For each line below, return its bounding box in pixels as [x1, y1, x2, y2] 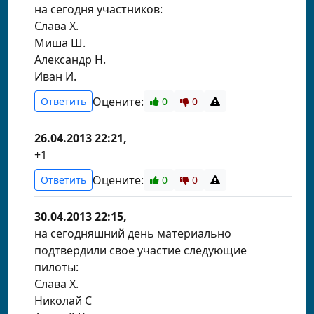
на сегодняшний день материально [34, 226, 231, 241]
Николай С [34, 293, 92, 308]
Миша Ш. [34, 35, 86, 50]
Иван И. [34, 69, 76, 84]
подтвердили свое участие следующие [34, 243, 247, 258]
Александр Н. [34, 52, 106, 67]
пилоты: [34, 259, 78, 275]
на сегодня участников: [34, 1, 163, 17]
